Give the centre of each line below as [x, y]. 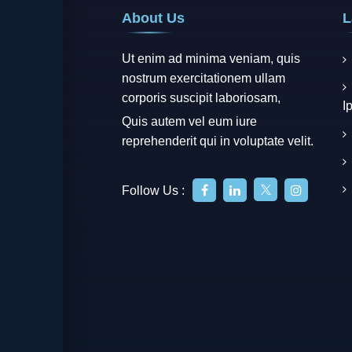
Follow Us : [153, 191]
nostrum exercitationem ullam [203, 78]
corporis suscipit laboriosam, [201, 98]
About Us [153, 18]
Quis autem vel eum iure [189, 121]
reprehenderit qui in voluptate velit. [218, 141]
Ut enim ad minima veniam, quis [211, 59]
